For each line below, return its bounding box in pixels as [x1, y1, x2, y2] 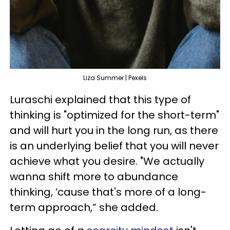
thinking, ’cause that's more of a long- [10, 185, 206, 199]
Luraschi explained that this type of [10, 92, 191, 107]
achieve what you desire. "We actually [10, 154, 204, 168]
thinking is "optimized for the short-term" [10, 108, 219, 122]
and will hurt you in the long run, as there [10, 123, 218, 138]
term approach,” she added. [10, 200, 158, 215]
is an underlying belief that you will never [10, 139, 219, 153]
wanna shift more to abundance [10, 169, 178, 184]
